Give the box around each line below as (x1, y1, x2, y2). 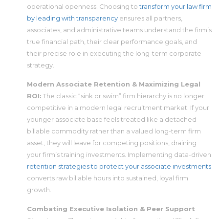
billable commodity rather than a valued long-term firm (27, 127, 201, 135)
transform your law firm (139, 2, 212, 11)
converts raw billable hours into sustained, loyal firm (27, 174, 188, 182)
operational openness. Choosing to (27, 2, 139, 11)
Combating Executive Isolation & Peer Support (27, 205, 195, 213)
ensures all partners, (118, 14, 182, 22)
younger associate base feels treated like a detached (27, 115, 197, 124)
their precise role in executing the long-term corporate (27, 49, 201, 58)
